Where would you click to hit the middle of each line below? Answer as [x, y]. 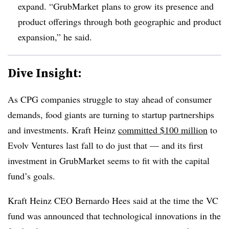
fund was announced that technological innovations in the [114, 215]
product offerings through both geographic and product [120, 21]
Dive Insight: [45, 73]
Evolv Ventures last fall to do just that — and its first [105, 145]
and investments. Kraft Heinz [63, 130]
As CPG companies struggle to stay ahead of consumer [110, 99]
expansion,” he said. [56, 37]
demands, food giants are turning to [75, 114]
